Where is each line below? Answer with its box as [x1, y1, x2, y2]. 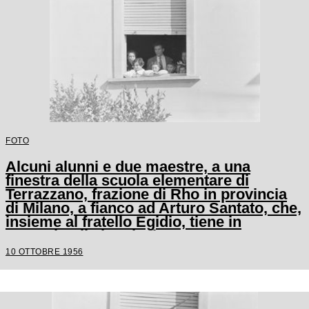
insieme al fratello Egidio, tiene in [6, 213, 241, 230]
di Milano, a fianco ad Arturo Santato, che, [6, 199, 301, 217]
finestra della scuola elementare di [6, 172, 249, 189]
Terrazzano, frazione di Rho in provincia [6, 186, 287, 203]
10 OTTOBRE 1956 [6, 247, 83, 256]
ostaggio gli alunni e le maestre [6, 227, 227, 244]
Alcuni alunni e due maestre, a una [6, 158, 250, 175]
